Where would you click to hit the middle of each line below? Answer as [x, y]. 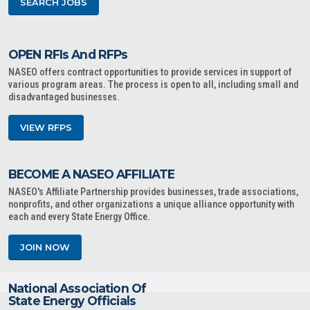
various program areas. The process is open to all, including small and [153, 85]
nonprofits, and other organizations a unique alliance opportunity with [151, 204]
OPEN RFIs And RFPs [68, 54]
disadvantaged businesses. [64, 97]
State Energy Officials [72, 301]
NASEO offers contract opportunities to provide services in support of [150, 72]
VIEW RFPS [46, 128]
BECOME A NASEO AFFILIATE [92, 174]
